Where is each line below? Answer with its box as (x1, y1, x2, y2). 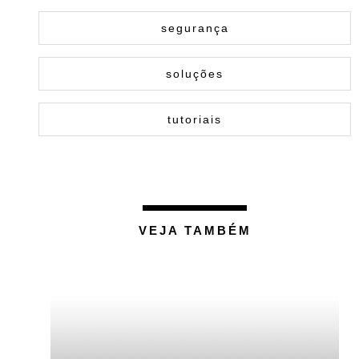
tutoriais (167, 113, 222, 126)
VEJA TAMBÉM (138, 224, 252, 237)
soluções (166, 67, 224, 80)
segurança (160, 22, 229, 34)
